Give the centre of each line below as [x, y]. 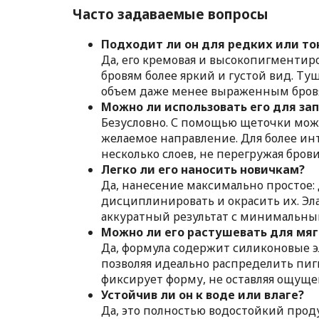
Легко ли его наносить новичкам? [203, 169]
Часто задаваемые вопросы [171, 14]
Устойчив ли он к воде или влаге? [203, 294]
